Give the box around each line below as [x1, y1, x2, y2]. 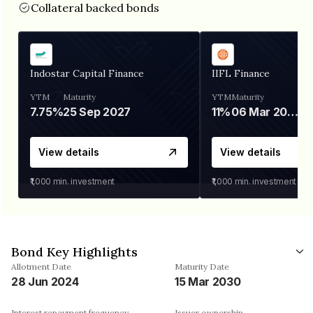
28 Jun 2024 [11, 274, 79, 289]
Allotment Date [11, 261, 71, 272]
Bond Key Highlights [11, 243, 138, 260]
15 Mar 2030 [175, 274, 241, 289]
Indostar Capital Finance [30, 66, 144, 80]
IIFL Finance [212, 66, 270, 80]
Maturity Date [175, 261, 229, 272]
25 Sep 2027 [63, 104, 131, 119]
